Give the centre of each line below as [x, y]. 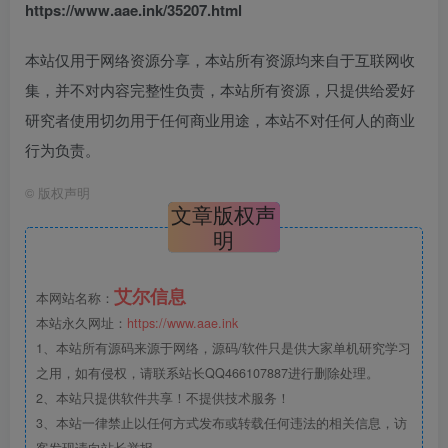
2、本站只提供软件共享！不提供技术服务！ [163, 398]
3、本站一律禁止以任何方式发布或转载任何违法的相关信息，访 [221, 423]
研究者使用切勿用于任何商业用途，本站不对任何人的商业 [220, 120]
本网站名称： [75, 298]
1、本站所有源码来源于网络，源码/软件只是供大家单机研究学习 [223, 348]
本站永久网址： [81, 323]
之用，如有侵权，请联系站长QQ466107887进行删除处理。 [207, 373]
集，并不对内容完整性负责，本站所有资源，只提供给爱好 [220, 90]
